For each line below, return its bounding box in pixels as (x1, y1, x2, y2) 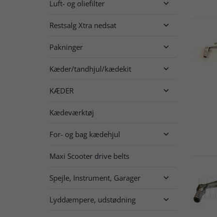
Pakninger (49, 42, 83, 52)
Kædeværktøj (49, 107, 94, 117)
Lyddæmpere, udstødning (49, 194, 136, 204)
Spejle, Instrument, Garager (49, 172, 140, 183)
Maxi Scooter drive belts (49, 151, 129, 161)
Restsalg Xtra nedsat (49, 20, 116, 30)
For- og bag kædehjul (49, 129, 120, 139)
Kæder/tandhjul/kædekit (49, 63, 131, 74)
